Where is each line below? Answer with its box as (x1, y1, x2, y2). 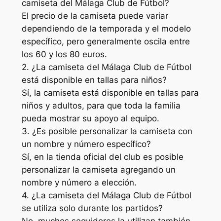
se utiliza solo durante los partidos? (21, 203, 163, 213)
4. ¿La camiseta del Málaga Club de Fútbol (21, 190, 191, 200)
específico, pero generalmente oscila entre (21, 36, 190, 46)
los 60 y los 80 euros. (21, 49, 107, 59)
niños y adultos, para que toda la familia (21, 100, 181, 110)
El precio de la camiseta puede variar (21, 10, 168, 21)
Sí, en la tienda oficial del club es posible (21, 151, 184, 162)
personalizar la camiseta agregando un (21, 164, 176, 175)
